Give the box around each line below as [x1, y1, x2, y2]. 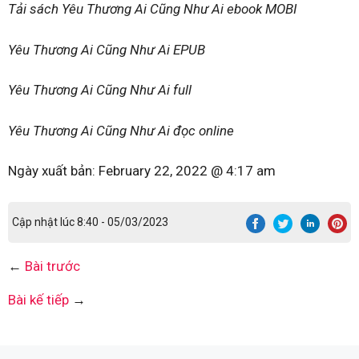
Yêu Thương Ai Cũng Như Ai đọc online [8, 122, 234, 139]
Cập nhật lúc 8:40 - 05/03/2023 [12, 215, 169, 228]
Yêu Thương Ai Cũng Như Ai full [8, 82, 192, 98]
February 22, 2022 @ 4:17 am [99, 163, 276, 179]
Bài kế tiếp [8, 291, 69, 308]
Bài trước [25, 257, 80, 274]
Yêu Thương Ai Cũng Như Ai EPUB [8, 41, 205, 58]
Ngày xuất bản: [8, 163, 99, 179]
